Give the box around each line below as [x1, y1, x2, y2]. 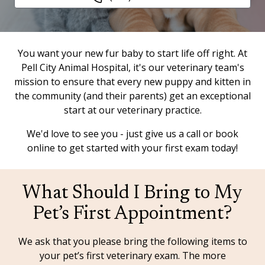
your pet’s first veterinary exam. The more [39, 249, 226, 262]
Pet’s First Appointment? [33, 205, 232, 224]
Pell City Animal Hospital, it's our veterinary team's [21, 61, 244, 74]
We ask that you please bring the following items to [18, 235, 247, 248]
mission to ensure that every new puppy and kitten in [14, 75, 251, 88]
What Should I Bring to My [22, 184, 243, 203]
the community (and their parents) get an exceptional [14, 89, 251, 102]
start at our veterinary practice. [63, 104, 202, 117]
